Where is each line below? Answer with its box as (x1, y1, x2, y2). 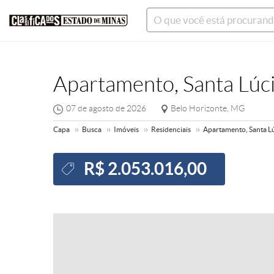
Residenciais (151, 125, 191, 133)
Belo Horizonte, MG (171, 103, 245, 113)
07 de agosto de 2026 (66, 103, 146, 113)
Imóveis (114, 125, 139, 133)
